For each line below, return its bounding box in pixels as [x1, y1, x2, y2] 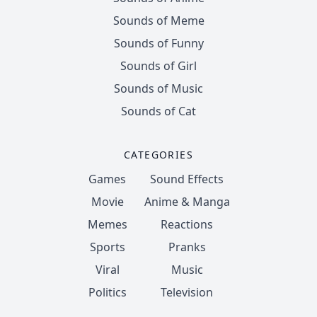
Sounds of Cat [121, 103, 196, 119]
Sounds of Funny [113, 35, 204, 51]
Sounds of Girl [120, 58, 197, 74]
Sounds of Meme [113, 13, 204, 28]
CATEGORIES [124, 148, 193, 161]
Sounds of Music [114, 81, 203, 96]
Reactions [161, 217, 213, 232]
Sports [89, 239, 125, 255]
